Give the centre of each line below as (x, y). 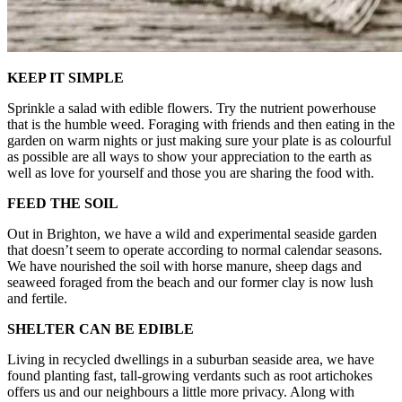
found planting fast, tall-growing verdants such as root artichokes (190, 375)
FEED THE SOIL (63, 203)
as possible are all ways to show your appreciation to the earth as (189, 156)
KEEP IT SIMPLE (66, 77)
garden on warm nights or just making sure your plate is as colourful (199, 140)
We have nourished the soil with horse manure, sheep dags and (184, 266)
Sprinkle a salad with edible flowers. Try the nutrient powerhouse (192, 108)
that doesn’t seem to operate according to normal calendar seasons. (195, 249)
